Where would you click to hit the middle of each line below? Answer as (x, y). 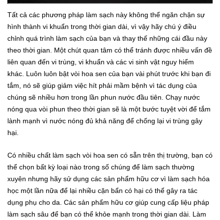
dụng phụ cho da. (36, 202)
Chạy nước (183, 97)
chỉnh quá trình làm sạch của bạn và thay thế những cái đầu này (107, 38)
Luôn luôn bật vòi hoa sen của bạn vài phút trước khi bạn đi (118, 73)
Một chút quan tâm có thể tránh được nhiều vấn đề (133, 50)
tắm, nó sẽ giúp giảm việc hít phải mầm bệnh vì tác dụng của (102, 85)
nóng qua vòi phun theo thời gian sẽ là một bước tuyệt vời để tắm (109, 109)
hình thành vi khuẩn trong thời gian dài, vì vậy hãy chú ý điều (102, 26)
